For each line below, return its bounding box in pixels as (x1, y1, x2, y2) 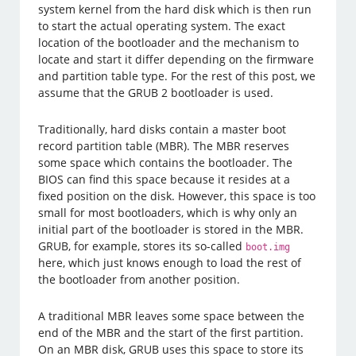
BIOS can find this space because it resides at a (38, 171, 291, 187)
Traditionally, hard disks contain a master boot (38, 121, 287, 137)
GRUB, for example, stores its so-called (38, 238, 246, 253)
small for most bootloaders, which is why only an (38, 204, 298, 220)
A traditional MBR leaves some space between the (38, 308, 305, 323)
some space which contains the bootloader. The (38, 154, 293, 170)
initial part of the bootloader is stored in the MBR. (38, 221, 304, 237)
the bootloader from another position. (38, 271, 241, 287)
